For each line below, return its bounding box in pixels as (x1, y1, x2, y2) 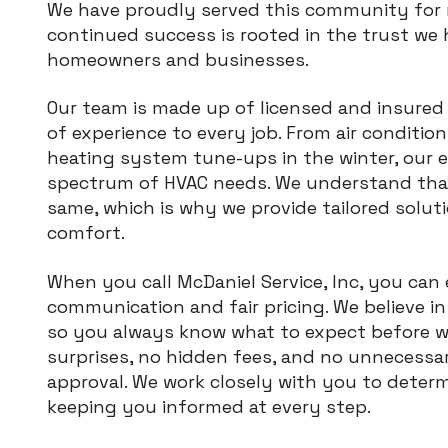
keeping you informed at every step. (47, 394, 371, 418)
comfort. (47, 221, 125, 245)
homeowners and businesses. (47, 47, 309, 71)
